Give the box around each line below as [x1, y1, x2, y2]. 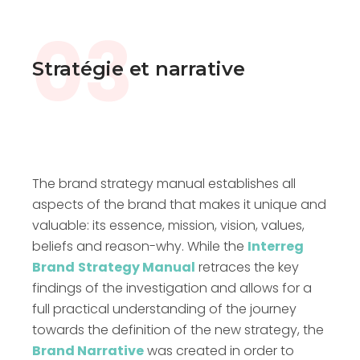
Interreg [247, 237, 304, 256]
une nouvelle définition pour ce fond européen [32, 6, 325, 25]
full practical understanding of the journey [32, 300, 297, 319]
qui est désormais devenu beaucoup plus [32, 27, 294, 46]
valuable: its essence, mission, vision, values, [32, 216, 305, 235]
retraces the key [195, 258, 299, 277]
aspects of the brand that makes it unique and [32, 195, 326, 215]
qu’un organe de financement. [32, 47, 224, 67]
